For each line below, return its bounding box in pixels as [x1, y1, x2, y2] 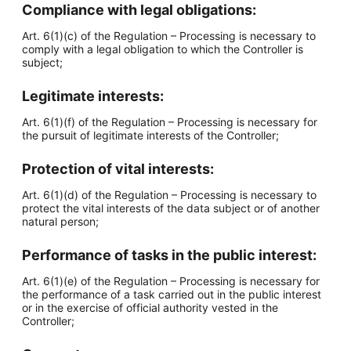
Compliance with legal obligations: [22, 2, 256, 18]
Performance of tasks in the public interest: [22, 247, 317, 263]
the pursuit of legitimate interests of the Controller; [22, 128, 279, 142]
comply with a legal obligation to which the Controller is [22, 42, 303, 56]
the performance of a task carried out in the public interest [22, 288, 321, 301]
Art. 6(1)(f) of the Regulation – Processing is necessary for [22, 115, 317, 128]
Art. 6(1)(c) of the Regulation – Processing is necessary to [22, 29, 316, 42]
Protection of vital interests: [22, 161, 214, 177]
